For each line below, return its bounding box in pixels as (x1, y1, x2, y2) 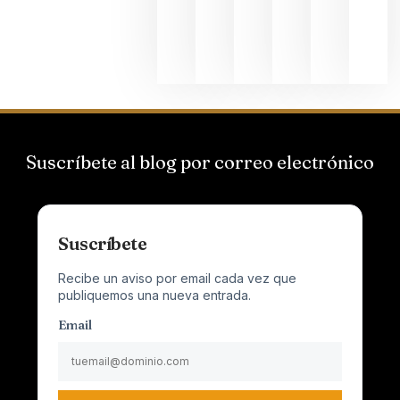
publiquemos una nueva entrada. (58, 287, 251, 303)
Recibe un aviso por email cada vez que (58, 270, 296, 286)
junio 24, (342, 25, 387, 38)
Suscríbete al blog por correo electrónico (26, 150, 374, 173)
